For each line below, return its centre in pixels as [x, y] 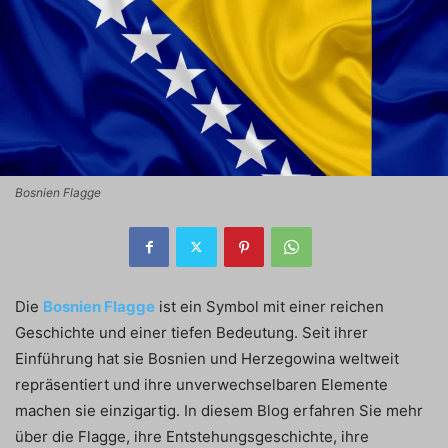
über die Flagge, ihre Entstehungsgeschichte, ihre [192, 436]
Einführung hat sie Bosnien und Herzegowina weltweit [207, 358]
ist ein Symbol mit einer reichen [271, 306]
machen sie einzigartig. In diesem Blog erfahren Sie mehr [219, 410]
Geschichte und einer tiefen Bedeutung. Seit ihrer [191, 332]
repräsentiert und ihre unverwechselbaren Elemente [201, 384]
